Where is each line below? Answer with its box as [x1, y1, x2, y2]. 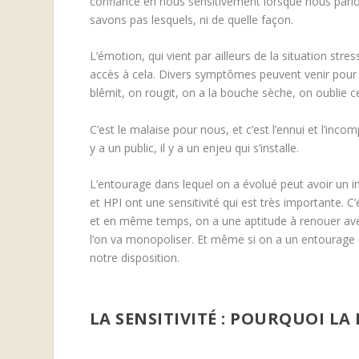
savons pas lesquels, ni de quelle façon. [89, 11, 296, 27]
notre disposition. [89, 249, 179, 265]
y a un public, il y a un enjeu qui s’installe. [89, 139, 299, 155]
